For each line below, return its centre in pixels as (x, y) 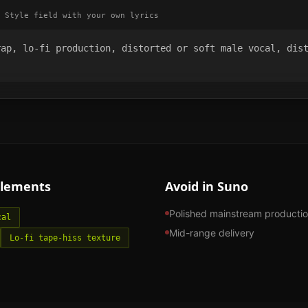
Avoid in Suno (207, 186)
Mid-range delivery (212, 232)
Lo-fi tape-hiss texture (65, 238)
